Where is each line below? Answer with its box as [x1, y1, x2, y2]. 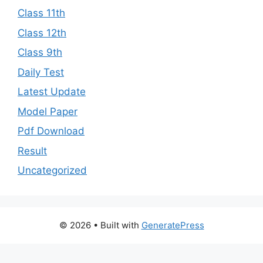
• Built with [93, 220, 141, 231]
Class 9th [18, 46, 62, 59]
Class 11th [18, 7, 65, 19]
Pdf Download [18, 125, 85, 137]
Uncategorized [18, 164, 87, 177]
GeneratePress [141, 220, 204, 231]
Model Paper [18, 105, 77, 117]
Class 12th [18, 26, 66, 39]
